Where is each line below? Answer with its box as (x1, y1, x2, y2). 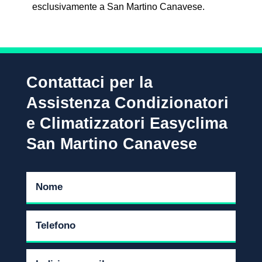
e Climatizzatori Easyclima (26, 115, 227, 133)
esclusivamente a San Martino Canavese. (32, 2, 205, 12)
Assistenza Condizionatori (26, 94, 229, 112)
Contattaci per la (26, 74, 153, 92)
